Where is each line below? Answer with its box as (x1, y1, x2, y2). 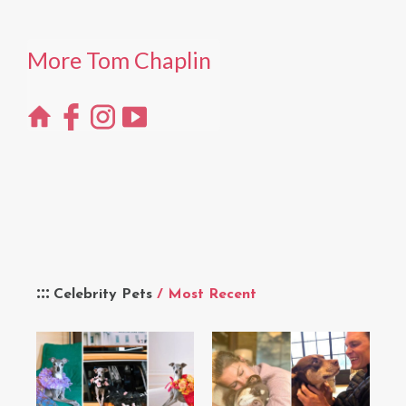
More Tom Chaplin (27, 46, 211, 73)
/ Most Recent (157, 286, 256, 302)
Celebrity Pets (53, 286, 157, 302)
